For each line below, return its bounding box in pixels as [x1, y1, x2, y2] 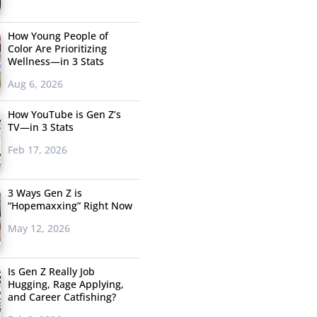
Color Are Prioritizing [7, 42, 107, 56]
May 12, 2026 [7, 221, 70, 236]
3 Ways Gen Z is [7, 186, 82, 200]
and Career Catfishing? [7, 290, 116, 304]
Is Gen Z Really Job [7, 265, 95, 279]
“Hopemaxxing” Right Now [7, 199, 132, 213]
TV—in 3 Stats [7, 120, 74, 134]
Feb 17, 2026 [7, 143, 67, 157]
